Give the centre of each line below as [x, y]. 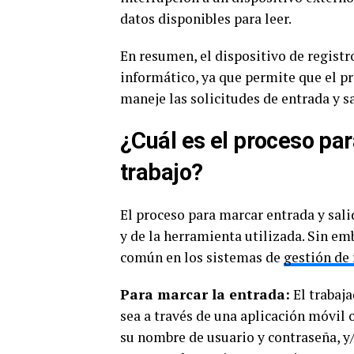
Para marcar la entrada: [205, 294]
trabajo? [162, 172]
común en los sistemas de [202, 257]
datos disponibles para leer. [206, 19]
